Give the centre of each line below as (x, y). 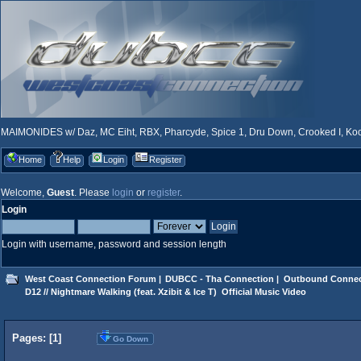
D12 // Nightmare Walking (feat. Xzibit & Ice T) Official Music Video (165, 291)
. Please (93, 193)
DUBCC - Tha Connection (220, 278)
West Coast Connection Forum (90, 278)
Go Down (130, 338)
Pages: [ (32, 338)
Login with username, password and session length (114, 244)
